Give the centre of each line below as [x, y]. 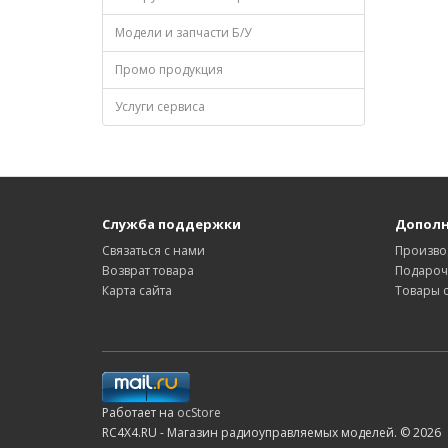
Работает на [139, 412]
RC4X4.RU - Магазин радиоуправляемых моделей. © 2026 [271, 432]
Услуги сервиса [160, 106]
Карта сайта [137, 290]
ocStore [199, 412]
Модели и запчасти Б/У [183, 32]
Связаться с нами [153, 250]
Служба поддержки [171, 224]
